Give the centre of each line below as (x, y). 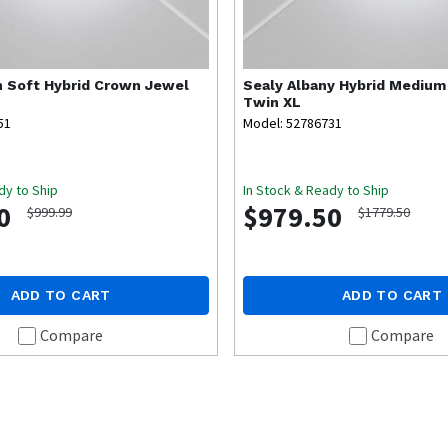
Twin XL (272, 102)
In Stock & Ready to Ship (316, 190)
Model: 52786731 (293, 123)
